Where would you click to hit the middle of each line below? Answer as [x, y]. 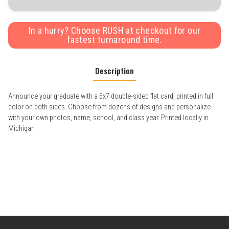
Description [114, 70]
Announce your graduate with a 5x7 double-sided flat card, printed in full [111, 96]
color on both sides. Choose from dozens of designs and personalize [109, 107]
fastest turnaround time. [114, 39]
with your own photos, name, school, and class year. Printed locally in [108, 118]
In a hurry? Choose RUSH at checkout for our [114, 30]
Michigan [21, 128]
